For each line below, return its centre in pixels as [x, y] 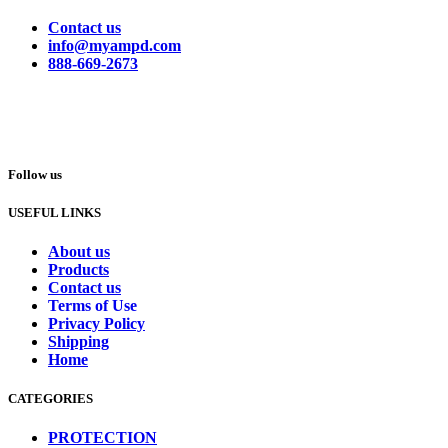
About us [79, 252]
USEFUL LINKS [54, 212]
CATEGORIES [50, 399]
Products [78, 270]
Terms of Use [92, 306]
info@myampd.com [114, 45]
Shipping [78, 342]
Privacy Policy [96, 324]
